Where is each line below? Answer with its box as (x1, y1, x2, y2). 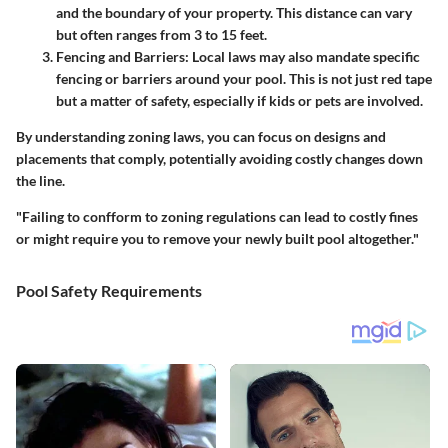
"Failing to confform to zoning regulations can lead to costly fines (16, 208, 418, 226)
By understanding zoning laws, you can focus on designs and (16, 128, 386, 146)
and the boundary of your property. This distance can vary (56, 4, 412, 22)
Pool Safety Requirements (16, 281, 202, 301)
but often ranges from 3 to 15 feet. (56, 26, 267, 44)
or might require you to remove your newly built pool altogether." (16, 230, 419, 248)
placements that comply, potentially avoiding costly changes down (16, 150, 423, 168)
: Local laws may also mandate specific (185, 48, 420, 66)
